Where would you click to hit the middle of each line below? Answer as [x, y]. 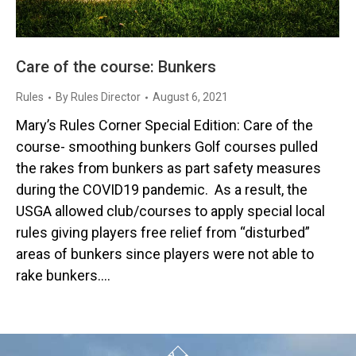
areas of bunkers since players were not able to [165, 254]
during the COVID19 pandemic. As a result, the [162, 190]
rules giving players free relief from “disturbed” [163, 233]
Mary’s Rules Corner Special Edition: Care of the [164, 126]
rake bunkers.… [63, 276]
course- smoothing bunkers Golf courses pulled [167, 147]
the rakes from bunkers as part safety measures [168, 168]
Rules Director [106, 97]
